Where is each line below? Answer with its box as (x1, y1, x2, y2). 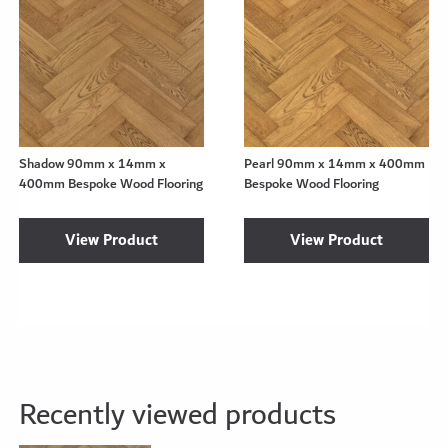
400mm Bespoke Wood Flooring (19, 172, 204, 196)
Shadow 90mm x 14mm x (19, 152, 167, 176)
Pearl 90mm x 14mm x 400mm (244, 152, 425, 176)
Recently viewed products (19, 390, 337, 441)
